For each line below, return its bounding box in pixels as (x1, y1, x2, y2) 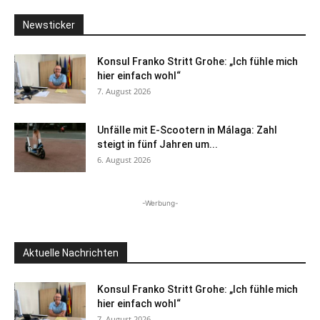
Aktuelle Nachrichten (23, 246, 119, 259)
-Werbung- (141, 198, 179, 207)
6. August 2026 (97, 154, 151, 165)
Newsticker (23, 19, 75, 31)
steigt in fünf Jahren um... (97, 138, 218, 150)
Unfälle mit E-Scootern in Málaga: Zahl (97, 124, 277, 136)
